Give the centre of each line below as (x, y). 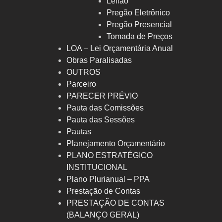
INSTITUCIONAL (97, 167)
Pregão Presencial (139, 25)
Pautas (79, 132)
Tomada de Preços (139, 37)
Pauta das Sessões (100, 120)
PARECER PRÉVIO (102, 96)
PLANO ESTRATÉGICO (109, 156)
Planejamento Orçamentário (115, 144)
